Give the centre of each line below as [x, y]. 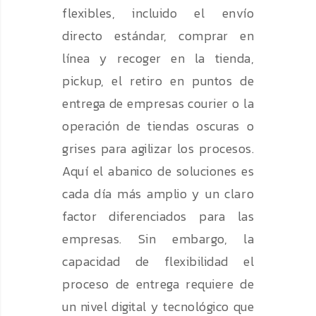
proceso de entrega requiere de [158, 284]
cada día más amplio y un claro [158, 194]
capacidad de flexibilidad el [158, 262]
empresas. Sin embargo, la [158, 239]
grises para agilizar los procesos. [158, 149]
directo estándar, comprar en [158, 36]
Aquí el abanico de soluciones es [158, 171]
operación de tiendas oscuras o [158, 126]
